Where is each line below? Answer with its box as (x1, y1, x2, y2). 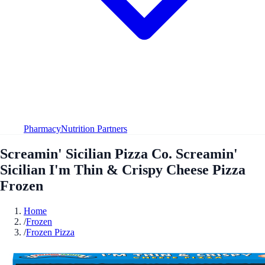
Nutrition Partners (61, 123, 127, 134)
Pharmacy (24, 123, 61, 134)
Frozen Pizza (26, 227, 75, 237)
